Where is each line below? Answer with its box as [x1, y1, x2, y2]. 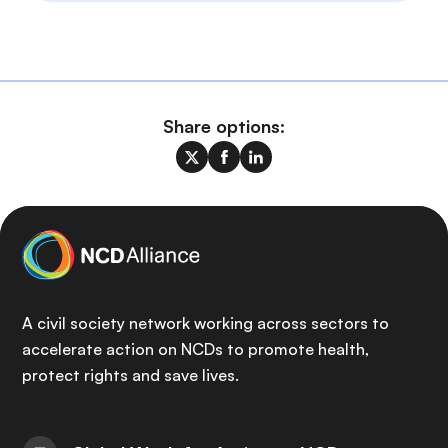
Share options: [163, 115, 285, 138]
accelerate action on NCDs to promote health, [22, 339, 369, 359]
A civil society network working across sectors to [22, 313, 389, 333]
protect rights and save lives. [22, 365, 239, 385]
